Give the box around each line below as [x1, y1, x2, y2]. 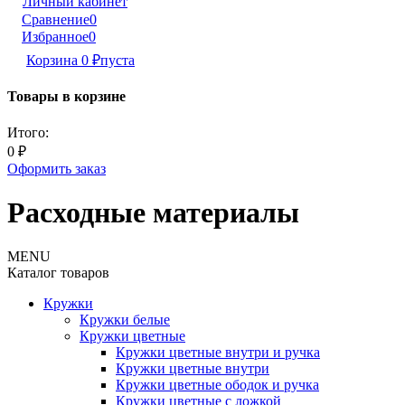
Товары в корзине [7, 89, 126, 105]
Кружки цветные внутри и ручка [116, 344, 320, 361]
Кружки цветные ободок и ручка [116, 377, 319, 393]
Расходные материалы [7, 195, 299, 229]
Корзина [26, 52, 81, 68]
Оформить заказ [7, 160, 106, 176]
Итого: [7, 124, 49, 140]
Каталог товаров [7, 265, 109, 281]
